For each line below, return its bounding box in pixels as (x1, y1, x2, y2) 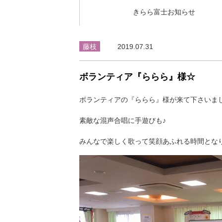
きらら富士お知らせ (133, 7, 195, 16)
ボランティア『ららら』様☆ (79, 71, 195, 82)
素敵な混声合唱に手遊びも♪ (79, 116, 166, 124)
